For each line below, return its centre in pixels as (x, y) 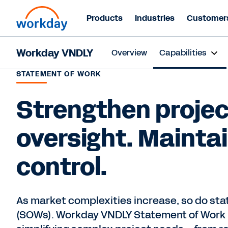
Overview (129, 53)
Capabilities (183, 53)
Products (105, 18)
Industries (155, 18)
